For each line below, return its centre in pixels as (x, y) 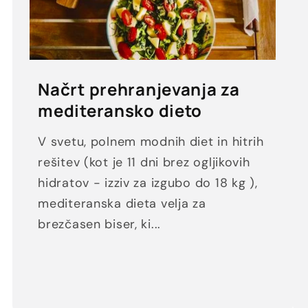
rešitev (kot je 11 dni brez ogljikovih (144, 162)
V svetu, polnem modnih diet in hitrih (151, 141)
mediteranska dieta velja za (122, 203)
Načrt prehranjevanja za (139, 89)
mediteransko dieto (120, 111)
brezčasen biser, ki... (100, 224)
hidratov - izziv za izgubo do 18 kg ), (148, 183)
